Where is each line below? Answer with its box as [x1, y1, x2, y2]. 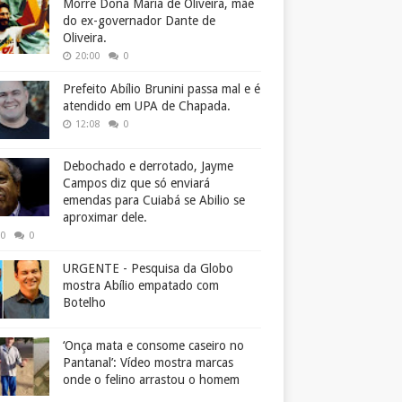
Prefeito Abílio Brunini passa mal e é [63, 82, 260, 97]
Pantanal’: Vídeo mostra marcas [63, 355, 233, 371]
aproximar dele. [63, 210, 147, 225]
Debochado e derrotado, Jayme [63, 159, 233, 174]
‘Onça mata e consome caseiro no [63, 338, 244, 354]
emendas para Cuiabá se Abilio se [63, 193, 245, 208]
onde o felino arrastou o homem [63, 372, 240, 388]
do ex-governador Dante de [63, 13, 215, 29]
